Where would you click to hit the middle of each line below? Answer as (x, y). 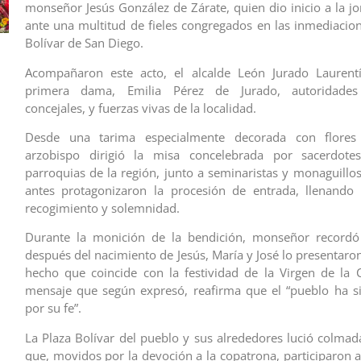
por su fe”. (53, 308)
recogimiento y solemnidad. (102, 207)
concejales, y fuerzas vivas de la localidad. (140, 108)
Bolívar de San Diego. (84, 43)
